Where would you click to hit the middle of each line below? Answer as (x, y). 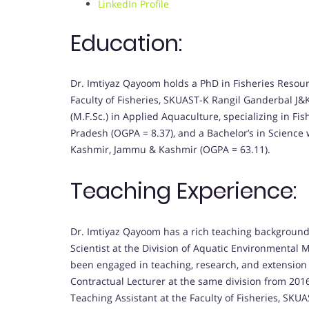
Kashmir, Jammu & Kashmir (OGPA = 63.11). (170, 150)
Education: (126, 43)
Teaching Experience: (183, 190)
